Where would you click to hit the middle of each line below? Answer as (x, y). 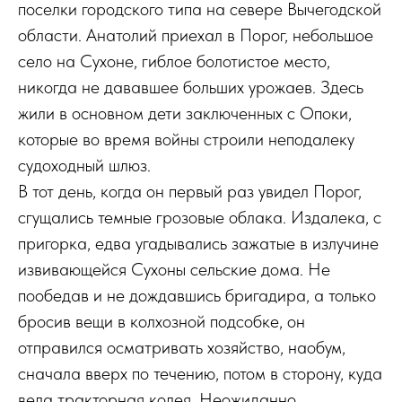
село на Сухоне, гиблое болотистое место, (174, 61)
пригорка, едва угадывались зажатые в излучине (198, 243)
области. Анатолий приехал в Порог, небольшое (196, 35)
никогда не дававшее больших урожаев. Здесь (191, 87)
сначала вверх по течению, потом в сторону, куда (200, 373)
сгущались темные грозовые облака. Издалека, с (200, 217)
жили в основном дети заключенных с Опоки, (185, 113)
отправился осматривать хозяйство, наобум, (182, 347)
